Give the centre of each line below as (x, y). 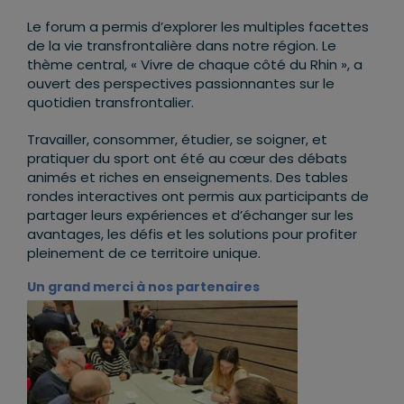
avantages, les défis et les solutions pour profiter (192, 234)
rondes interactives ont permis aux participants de (198, 197)
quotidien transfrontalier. (110, 103)
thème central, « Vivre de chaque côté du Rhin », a (195, 65)
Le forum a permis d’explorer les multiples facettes (198, 27)
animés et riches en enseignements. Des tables (188, 178)
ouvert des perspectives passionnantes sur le (181, 84)
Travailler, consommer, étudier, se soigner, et (177, 140)
